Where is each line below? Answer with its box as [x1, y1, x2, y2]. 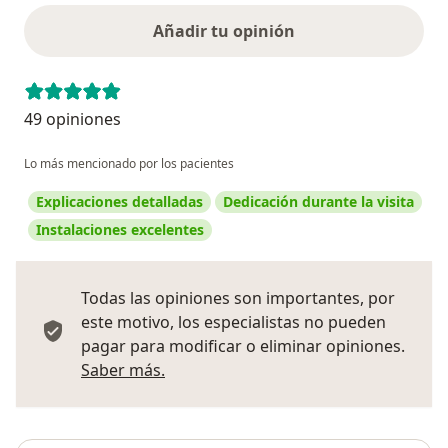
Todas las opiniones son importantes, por [81, 286, 395, 309]
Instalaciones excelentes [36, 219, 204, 239]
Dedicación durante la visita [223, 191, 414, 211]
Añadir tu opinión [153, 19, 295, 42]
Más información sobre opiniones [164, 357, 420, 380]
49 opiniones [24, 107, 121, 130]
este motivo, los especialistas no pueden [81, 310, 386, 333]
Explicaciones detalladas [36, 191, 203, 211]
